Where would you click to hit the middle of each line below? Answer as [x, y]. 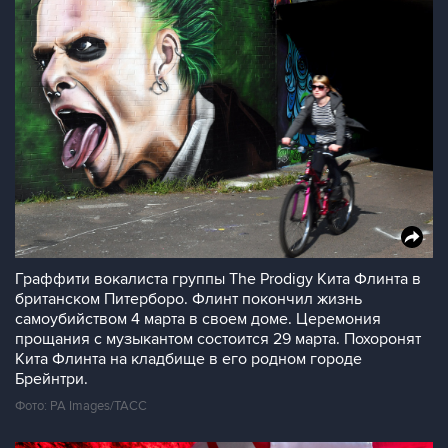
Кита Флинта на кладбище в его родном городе [188, 359]
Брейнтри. [51, 379]
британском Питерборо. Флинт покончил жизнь [188, 299]
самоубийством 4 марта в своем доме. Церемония [198, 319]
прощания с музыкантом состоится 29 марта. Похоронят [218, 339]
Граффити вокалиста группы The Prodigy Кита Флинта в [218, 279]
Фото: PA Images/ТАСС [81, 406]
